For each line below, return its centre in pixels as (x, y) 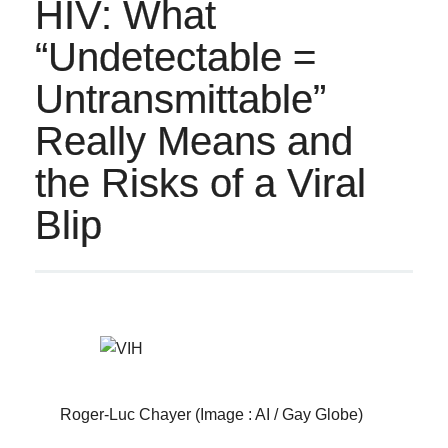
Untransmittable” (181, 99)
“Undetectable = (176, 57)
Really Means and (194, 141)
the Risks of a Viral (201, 183)
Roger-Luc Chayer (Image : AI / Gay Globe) (211, 415)
